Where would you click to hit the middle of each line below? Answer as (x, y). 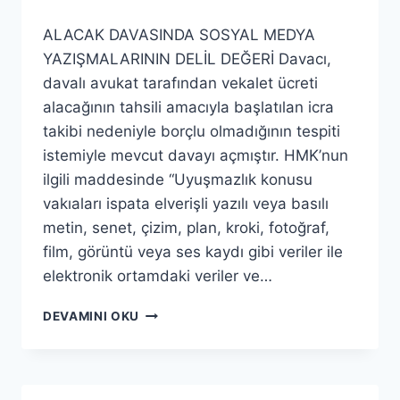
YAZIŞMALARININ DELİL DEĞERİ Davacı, (187, 59)
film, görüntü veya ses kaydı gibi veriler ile (193, 252)
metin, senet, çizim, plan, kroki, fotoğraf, (186, 228)
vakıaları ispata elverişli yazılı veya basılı (186, 204)
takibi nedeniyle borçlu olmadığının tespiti (192, 131)
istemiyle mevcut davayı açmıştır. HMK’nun (196, 155)
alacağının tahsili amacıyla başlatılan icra (188, 107)
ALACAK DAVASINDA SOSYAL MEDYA (179, 35)
